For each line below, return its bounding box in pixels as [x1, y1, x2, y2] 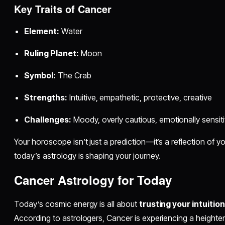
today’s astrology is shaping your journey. [14, 151, 161, 161]
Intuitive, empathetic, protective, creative [67, 92, 212, 103]
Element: [24, 26, 60, 37]
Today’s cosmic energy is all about [14, 199, 139, 209]
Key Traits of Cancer [14, 2, 112, 17]
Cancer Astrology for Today [14, 171, 172, 189]
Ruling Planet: [24, 48, 79, 59]
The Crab [56, 70, 91, 81]
